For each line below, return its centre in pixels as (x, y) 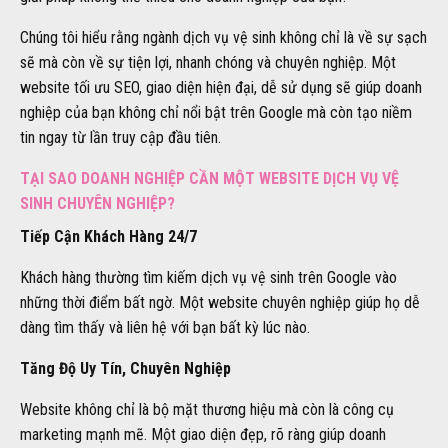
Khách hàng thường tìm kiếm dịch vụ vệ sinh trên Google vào (208, 277)
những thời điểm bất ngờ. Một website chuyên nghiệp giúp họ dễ (220, 302)
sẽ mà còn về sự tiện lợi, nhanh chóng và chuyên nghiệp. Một (208, 62)
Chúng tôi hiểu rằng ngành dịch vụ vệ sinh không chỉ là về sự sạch (223, 37)
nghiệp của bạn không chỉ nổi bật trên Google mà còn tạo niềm (216, 112)
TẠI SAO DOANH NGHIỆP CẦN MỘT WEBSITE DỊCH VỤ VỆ (209, 178)
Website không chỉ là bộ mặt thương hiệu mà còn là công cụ (207, 409)
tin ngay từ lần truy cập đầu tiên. (120, 137)
